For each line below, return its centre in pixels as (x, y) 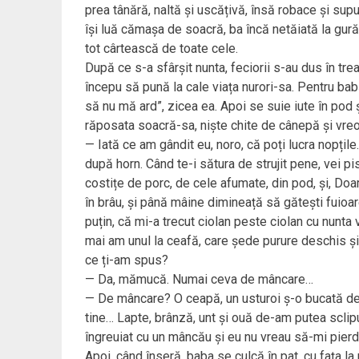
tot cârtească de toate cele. (161, 49)
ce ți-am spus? (126, 260)
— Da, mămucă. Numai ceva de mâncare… (199, 280)
